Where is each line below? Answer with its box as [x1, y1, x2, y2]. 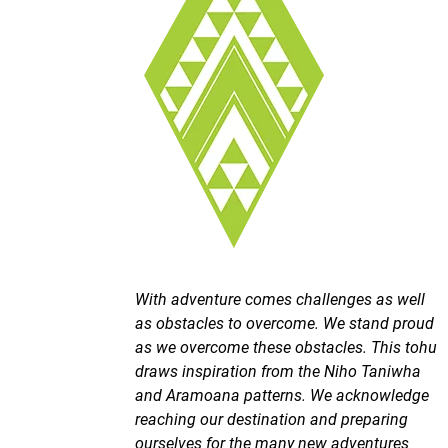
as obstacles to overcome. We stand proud [134, 312, 434, 333]
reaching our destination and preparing [134, 408, 408, 429]
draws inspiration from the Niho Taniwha [134, 360, 421, 381]
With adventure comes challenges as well [134, 288, 425, 309]
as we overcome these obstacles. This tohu [134, 336, 437, 357]
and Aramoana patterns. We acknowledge [134, 384, 429, 405]
